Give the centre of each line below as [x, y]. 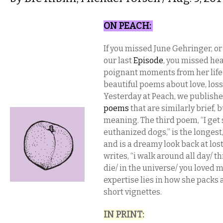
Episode [148, 60]
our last [118, 60]
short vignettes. [133, 192]
